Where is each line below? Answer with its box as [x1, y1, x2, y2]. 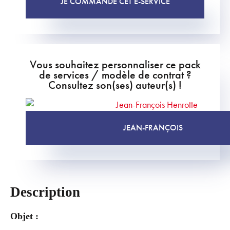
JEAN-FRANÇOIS [123, 122, 183, 133]
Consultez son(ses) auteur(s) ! [48, 78, 182, 92]
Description [10, 184, 80, 200]
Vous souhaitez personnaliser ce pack [29, 57, 201, 72]
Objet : [10, 211, 39, 222]
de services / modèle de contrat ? [39, 67, 191, 82]
